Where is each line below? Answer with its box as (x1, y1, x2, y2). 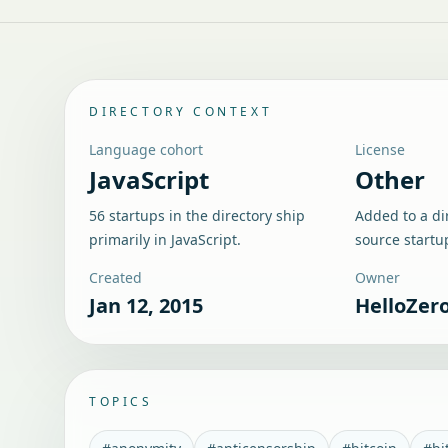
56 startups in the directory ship (89, 206, 305, 225)
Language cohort (89, 140, 203, 159)
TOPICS (89, 393, 153, 410)
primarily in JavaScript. (89, 230, 241, 249)
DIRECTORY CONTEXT (89, 103, 273, 120)
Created (89, 268, 142, 287)
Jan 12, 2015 (89, 292, 203, 319)
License (355, 140, 406, 159)
